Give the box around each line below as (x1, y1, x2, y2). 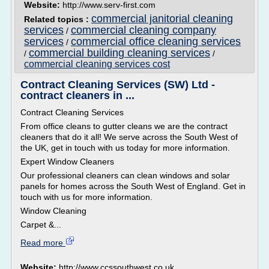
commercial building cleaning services (29, 47, 210, 59)
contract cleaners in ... (20, 89, 134, 101)
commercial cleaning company (71, 24, 216, 36)
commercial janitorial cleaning (91, 13, 233, 25)
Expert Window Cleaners (20, 157, 114, 166)
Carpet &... (20, 220, 61, 229)
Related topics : (24, 14, 91, 24)
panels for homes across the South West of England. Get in (20, 181, 246, 191)
